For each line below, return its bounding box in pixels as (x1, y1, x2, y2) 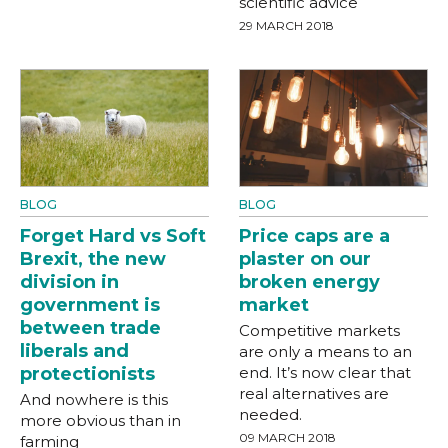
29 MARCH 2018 (239, 17, 334, 33)
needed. (239, 405, 302, 425)
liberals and (20, 340, 129, 363)
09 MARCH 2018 (239, 430, 336, 446)
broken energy (239, 271, 380, 294)
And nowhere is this (20, 390, 168, 410)
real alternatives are (239, 384, 389, 404)
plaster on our (239, 248, 371, 271)
